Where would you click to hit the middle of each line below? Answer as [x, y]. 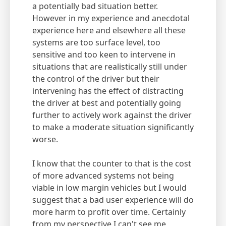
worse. [45, 139]
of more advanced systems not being [103, 176]
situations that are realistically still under [110, 67]
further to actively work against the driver [112, 115]
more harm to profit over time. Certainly [109, 212]
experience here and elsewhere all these [109, 31]
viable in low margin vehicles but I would [109, 188]
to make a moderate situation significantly [113, 127]
